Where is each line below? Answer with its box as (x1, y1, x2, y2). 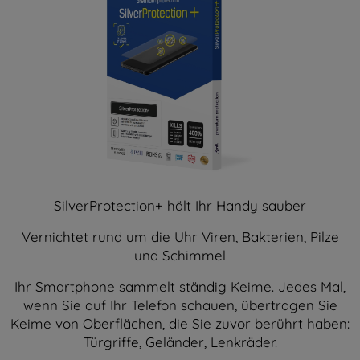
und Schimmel (134, 246, 226, 264)
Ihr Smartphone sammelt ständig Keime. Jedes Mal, (14, 277, 346, 295)
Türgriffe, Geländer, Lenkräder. (83, 333, 277, 350)
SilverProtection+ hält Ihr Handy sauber (54, 196, 306, 214)
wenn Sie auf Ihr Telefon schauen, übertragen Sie (22, 296, 337, 313)
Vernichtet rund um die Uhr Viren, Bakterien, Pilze (21, 227, 339, 245)
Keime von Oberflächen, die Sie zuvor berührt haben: (10, 314, 350, 332)
